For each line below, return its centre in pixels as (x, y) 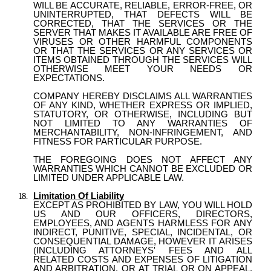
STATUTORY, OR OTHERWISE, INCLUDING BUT (142, 114)
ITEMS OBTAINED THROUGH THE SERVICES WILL (142, 60)
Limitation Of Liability (79, 196)
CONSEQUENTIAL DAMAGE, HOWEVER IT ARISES (142, 241)
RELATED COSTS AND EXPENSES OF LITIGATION (142, 259)
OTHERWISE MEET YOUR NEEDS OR (142, 69)
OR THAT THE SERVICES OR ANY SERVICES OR (142, 51)
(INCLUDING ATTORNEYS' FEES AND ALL (142, 250)
